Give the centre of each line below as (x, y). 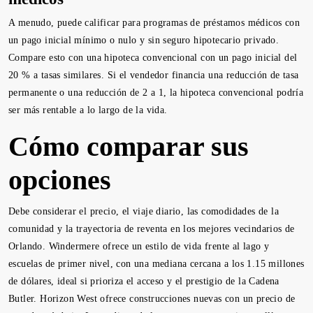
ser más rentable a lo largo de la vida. (88, 110)
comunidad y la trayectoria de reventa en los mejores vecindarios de (152, 229)
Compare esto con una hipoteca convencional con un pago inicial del (153, 58)
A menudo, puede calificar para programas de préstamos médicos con (154, 23)
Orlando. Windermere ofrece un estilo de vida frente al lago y (139, 246)
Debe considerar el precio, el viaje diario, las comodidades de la (144, 211)
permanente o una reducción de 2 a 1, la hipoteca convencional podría (156, 93)
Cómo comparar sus (129, 146)
